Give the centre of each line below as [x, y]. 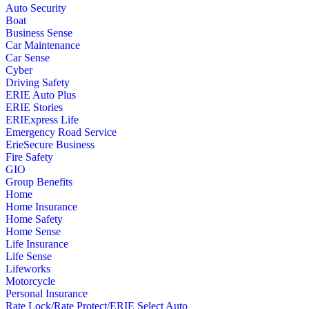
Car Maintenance [43, 45]
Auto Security [36, 8]
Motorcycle [30, 281]
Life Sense [29, 256]
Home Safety [34, 219]
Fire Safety [29, 157]
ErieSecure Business [50, 144]
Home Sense [33, 231]
